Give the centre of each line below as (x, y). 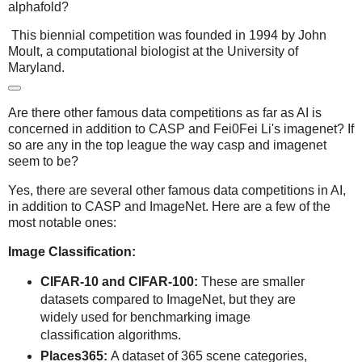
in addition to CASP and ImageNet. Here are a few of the (169, 207)
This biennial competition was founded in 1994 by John (167, 36)
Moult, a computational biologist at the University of (153, 52)
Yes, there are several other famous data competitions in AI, (177, 191)
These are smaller (251, 281)
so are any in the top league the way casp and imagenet (167, 145)
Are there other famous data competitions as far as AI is (165, 113)
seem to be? (43, 162)
